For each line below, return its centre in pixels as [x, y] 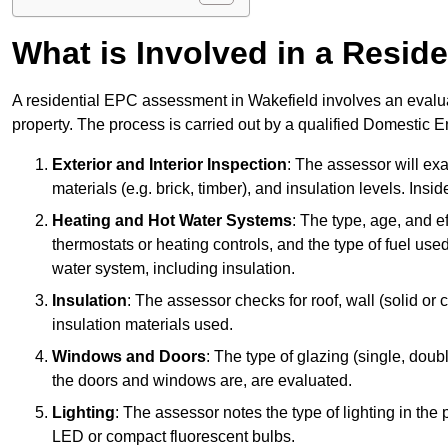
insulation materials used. [142, 325]
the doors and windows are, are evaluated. [202, 381]
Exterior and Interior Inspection [169, 165]
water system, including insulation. [173, 269]
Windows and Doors [129, 357]
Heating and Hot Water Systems [172, 221]
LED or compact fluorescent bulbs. [173, 437]
